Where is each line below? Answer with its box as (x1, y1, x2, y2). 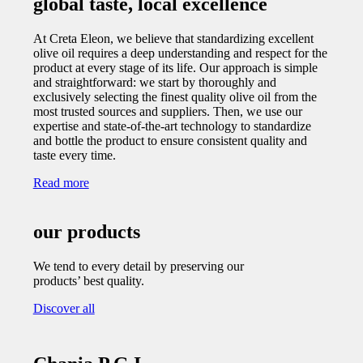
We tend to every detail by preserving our (32, 258, 244, 273)
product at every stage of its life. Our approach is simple (32, 60, 318, 75)
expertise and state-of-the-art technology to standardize (32, 118, 311, 133)
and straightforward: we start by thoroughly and (32, 75, 276, 89)
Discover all (32, 301, 95, 315)
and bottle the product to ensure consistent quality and (32, 133, 307, 147)
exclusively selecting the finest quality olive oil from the (32, 89, 317, 104)
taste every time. (32, 147, 116, 162)
